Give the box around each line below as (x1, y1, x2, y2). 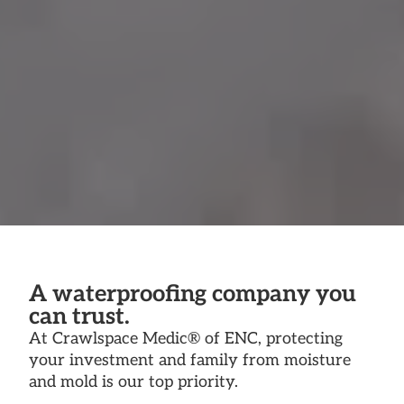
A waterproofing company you (29, 280, 356, 308)
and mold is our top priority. (29, 372, 238, 391)
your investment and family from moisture (29, 350, 351, 370)
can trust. (29, 302, 130, 331)
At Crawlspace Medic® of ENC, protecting (29, 328, 343, 348)
